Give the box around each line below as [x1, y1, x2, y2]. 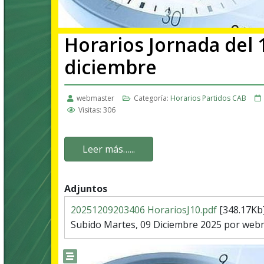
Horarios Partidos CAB [170, 93, 246, 104]
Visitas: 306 [78, 105, 115, 115]
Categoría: [132, 93, 170, 104]
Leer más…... [82, 143, 135, 156]
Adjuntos [64, 182, 107, 196]
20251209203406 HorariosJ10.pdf [71, 203, 219, 217]
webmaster [77, 93, 114, 104]
